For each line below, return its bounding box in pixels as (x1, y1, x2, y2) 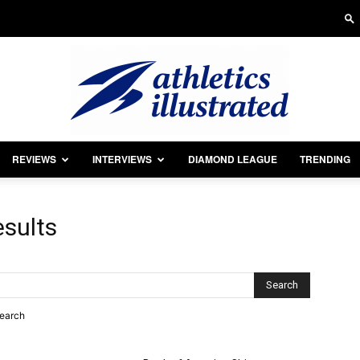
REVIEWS (12, 152, 56, 166)
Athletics (179, 179, 224, 194)
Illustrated (179, 284, 231, 298)
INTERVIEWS (92, 152, 152, 166)
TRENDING (300, 152, 350, 166)
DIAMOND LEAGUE (188, 152, 277, 166)
